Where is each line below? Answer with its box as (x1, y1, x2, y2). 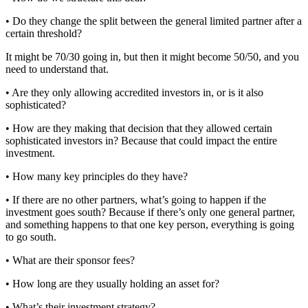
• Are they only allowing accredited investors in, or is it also (5, 86, 263, 98)
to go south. (5, 230, 56, 243)
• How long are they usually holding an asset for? (5, 277, 219, 289)
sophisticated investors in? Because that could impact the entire (5, 134, 277, 146)
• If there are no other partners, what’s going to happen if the (5, 193, 266, 206)
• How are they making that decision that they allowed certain (5, 122, 272, 134)
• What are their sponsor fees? (5, 254, 135, 266)
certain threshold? (5, 27, 82, 39)
